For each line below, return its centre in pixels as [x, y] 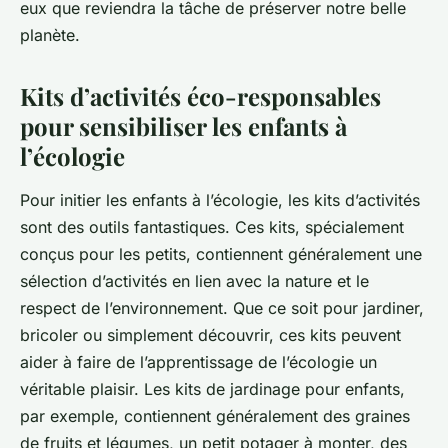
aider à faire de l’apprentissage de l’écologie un [198, 362]
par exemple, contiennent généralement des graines [215, 416]
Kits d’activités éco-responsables [200, 96]
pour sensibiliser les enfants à [183, 126]
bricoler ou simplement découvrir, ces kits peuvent [210, 335]
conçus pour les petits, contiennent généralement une [221, 254]
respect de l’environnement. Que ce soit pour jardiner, [222, 308]
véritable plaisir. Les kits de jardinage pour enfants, [212, 389]
